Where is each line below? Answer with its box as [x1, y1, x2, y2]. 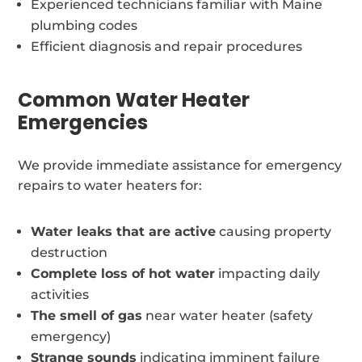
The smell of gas [31, 307, 143, 323]
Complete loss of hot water [31, 265, 216, 281]
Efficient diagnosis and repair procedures [31, 38, 303, 54]
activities [31, 286, 90, 302]
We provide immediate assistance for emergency [18, 157, 343, 173]
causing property [216, 223, 332, 239]
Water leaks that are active [31, 223, 217, 239]
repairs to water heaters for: [18, 177, 203, 193]
